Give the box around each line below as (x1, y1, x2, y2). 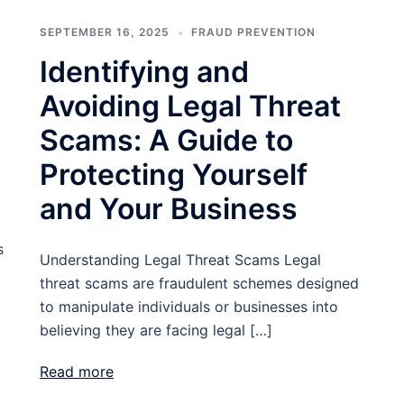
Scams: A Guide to (40, 123, 293, 158)
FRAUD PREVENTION (191, 25, 316, 39)
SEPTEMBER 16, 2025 (40, 25, 170, 39)
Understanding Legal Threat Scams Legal (40, 251, 321, 269)
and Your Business (40, 191, 298, 226)
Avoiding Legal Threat (40, 88, 341, 124)
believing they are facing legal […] (40, 321, 272, 339)
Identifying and (40, 54, 249, 89)
